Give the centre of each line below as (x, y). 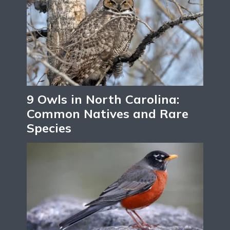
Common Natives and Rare (108, 113)
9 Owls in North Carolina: (103, 99)
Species (49, 128)
